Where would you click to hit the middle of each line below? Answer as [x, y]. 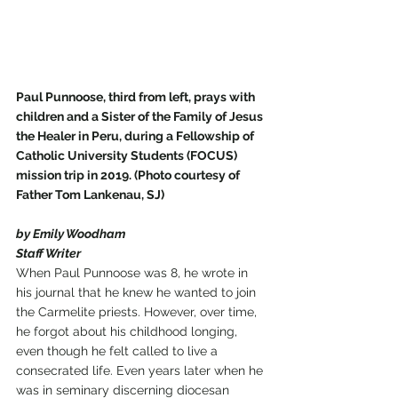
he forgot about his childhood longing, [128, 332]
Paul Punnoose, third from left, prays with [137, 97]
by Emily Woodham [71, 234]
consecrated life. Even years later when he [141, 371]
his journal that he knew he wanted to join [138, 293]
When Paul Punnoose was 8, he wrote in [134, 273]
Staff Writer [48, 254]
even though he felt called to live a [119, 351]
